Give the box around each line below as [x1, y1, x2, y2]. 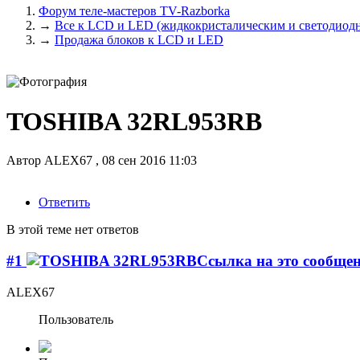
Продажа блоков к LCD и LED [55, 33, 223, 47]
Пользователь [39, 312, 113, 326]
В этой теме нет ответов [6, 223, 139, 237]
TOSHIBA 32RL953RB [6, 106, 262, 136]
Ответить [39, 195, 90, 210]
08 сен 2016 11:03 [102, 153, 197, 168]
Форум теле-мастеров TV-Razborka [39, 4, 230, 18]
